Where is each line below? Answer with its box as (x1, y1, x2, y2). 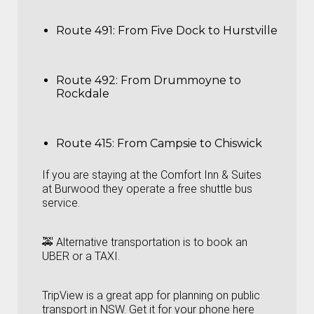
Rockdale (56, 87, 109, 101)
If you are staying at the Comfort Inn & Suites (42, 168, 261, 182)
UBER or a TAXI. (42, 250, 120, 264)
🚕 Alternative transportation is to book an (42, 235, 247, 250)
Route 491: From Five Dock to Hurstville (56, 24, 278, 38)
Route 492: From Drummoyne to (56, 74, 241, 88)
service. (42, 196, 80, 210)
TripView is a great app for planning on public (42, 289, 260, 303)
